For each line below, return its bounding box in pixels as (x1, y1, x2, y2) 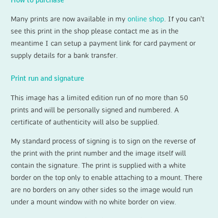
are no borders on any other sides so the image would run (11, 186, 193, 194)
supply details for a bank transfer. (11, 52, 118, 59)
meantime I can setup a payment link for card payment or (11, 39, 196, 47)
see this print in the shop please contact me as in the (11, 27, 179, 35)
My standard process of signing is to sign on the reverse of (11, 138, 196, 145)
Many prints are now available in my (11, 15, 128, 23)
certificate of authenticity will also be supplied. (11, 118, 160, 126)
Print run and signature (11, 75, 85, 83)
